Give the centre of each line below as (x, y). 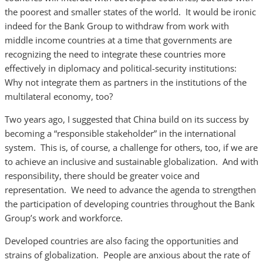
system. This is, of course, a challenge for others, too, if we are (131, 147)
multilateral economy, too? (59, 96)
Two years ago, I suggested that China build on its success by (127, 119)
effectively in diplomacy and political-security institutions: (122, 68)
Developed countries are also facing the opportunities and (122, 241)
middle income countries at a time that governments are (118, 40)
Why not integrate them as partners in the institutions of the (126, 82)
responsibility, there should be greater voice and (102, 176)
